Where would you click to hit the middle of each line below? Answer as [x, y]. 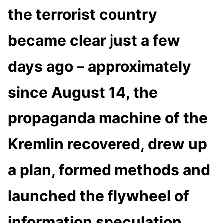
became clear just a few [94, 40]
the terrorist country [83, 14]
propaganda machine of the [108, 118]
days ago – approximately [100, 66]
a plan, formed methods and [109, 169]
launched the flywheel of [99, 195]
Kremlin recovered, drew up [108, 144]
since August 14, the [83, 92]
